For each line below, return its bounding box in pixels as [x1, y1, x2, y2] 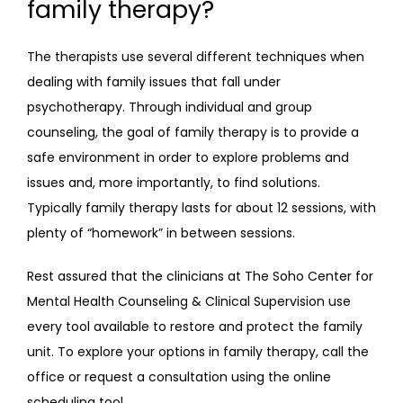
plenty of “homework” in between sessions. [27, 224, 295, 242]
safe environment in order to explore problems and [27, 148, 349, 166]
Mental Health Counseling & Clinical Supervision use [27, 292, 351, 310]
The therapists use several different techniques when [27, 48, 364, 66]
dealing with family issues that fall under [27, 73, 281, 91]
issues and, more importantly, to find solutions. [27, 174, 320, 192]
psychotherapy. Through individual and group [27, 98, 312, 116]
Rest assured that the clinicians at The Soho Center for [27, 267, 373, 285]
